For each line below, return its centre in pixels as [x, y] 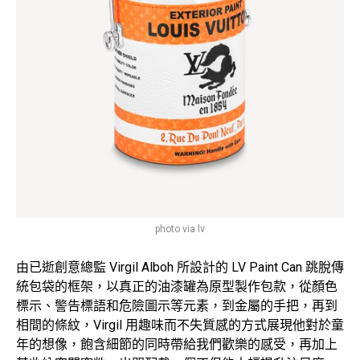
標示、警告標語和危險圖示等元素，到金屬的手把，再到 [177, 305]
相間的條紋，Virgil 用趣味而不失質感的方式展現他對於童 [180, 325]
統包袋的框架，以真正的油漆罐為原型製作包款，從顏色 [177, 286]
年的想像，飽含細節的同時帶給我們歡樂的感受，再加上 [177, 344]
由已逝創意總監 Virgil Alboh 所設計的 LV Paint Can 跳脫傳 [180, 267]
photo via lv [180, 229]
